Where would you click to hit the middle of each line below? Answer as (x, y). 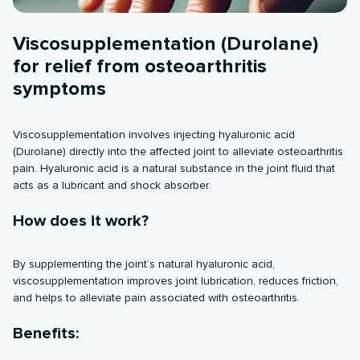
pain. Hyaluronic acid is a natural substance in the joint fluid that (174, 169)
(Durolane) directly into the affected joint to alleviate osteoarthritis (178, 152)
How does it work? (81, 221)
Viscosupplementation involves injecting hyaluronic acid (154, 135)
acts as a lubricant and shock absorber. (112, 186)
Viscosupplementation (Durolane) (166, 44)
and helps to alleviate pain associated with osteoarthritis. (157, 298)
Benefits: (46, 334)
